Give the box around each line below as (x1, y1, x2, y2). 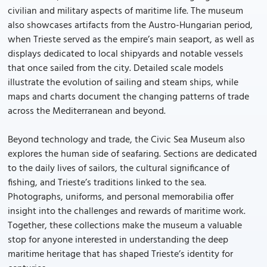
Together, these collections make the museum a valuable (8, 218, 242, 234)
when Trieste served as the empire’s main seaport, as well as (8, 32, 254, 48)
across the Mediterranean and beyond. (8, 104, 166, 119)
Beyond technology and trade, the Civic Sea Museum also (8, 132, 245, 148)
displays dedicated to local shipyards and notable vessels (8, 46, 243, 62)
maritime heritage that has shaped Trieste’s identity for (8, 247, 233, 262)
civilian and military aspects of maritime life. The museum (8, 4, 243, 19)
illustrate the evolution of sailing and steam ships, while (8, 75, 238, 91)
